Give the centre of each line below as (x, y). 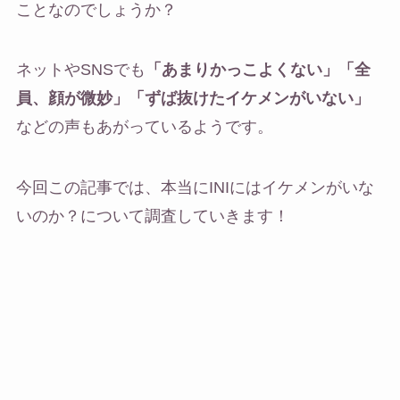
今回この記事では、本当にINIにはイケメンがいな (195, 188)
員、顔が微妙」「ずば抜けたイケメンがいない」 (192, 99)
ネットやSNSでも (80, 70)
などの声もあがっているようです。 (144, 127)
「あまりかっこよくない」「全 (258, 70)
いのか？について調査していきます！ (152, 217)
